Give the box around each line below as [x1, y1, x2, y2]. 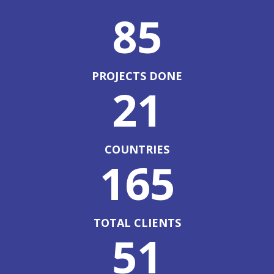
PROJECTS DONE [92, 68, 182, 84]
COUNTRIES [105, 142, 169, 157]
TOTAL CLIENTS [93, 215, 181, 231]
